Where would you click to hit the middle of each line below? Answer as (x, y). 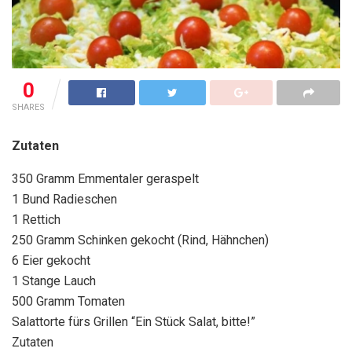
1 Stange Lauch (54, 280)
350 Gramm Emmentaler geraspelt (105, 178)
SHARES (28, 107)
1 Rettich (36, 219)
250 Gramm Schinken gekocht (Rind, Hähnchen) (140, 240)
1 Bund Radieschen (64, 199)
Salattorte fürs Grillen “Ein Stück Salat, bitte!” (134, 321)
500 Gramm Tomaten (68, 301)
